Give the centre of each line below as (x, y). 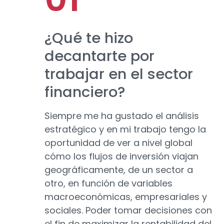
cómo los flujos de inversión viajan (121, 156)
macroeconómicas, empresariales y (126, 197)
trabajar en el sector (119, 74)
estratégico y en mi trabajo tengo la (125, 129)
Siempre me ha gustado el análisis (122, 116)
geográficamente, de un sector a (119, 170)
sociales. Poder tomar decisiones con (128, 210)
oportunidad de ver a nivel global (118, 143)
